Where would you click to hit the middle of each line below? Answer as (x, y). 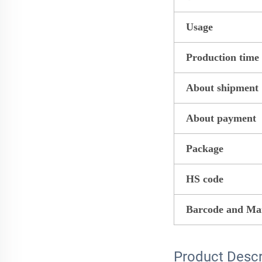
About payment (221, 118)
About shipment (222, 87)
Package (205, 148)
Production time (223, 57)
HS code (205, 179)
